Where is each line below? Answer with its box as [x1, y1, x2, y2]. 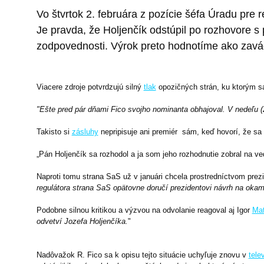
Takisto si [36, 127, 72, 136]
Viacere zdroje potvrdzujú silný [36, 82, 144, 91]
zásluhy [71, 127, 98, 136]
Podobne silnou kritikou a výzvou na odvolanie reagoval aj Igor [36, 205, 252, 214]
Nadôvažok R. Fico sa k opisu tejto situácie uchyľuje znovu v [36, 250, 249, 259]
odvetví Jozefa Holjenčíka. [36, 216, 128, 226]
